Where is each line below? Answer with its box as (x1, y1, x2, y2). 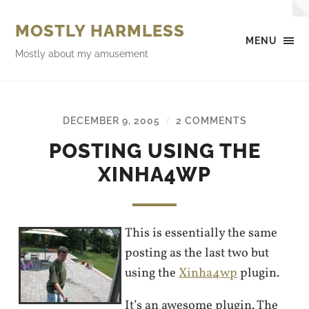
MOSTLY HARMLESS (15, 21, 186, 41)
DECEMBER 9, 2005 (62, 114, 160, 126)
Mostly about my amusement (15, 48, 149, 59)
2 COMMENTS (175, 114, 247, 126)
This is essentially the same (125, 224, 278, 242)
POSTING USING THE (48, 139, 261, 163)
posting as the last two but (125, 244, 270, 262)
